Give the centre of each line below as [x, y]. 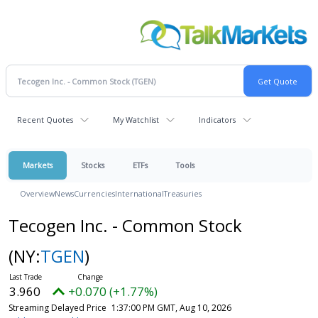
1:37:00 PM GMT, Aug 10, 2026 [171, 308]
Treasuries [183, 194]
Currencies [94, 194]
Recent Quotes [45, 120]
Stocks [93, 165]
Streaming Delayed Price [57, 308]
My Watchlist [136, 120]
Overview [37, 194]
